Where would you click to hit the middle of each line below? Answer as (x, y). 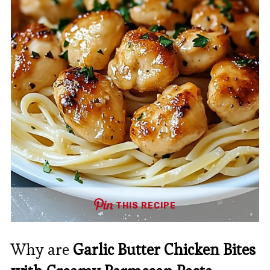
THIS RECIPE (146, 206)
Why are (42, 249)
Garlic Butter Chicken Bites (164, 249)
